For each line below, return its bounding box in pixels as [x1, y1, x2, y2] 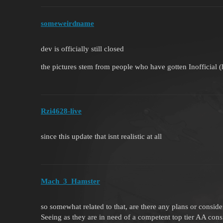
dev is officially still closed [41, 44, 124, 53]
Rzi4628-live [41, 107, 82, 115]
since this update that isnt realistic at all [41, 132, 162, 141]
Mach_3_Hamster [41, 177, 100, 185]
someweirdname [41, 19, 94, 27]
